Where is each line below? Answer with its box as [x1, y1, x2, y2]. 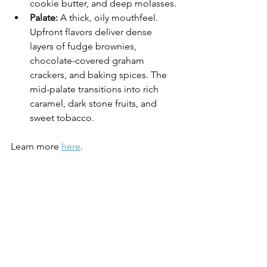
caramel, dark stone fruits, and [30, 97, 159, 109]
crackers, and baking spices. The [30, 69, 169, 80]
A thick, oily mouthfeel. [58, 11, 160, 23]
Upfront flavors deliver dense [30, 26, 154, 38]
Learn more [11, 140, 61, 152]
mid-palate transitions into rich [30, 83, 161, 95]
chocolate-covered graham [30, 54, 147, 66]
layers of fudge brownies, [30, 40, 139, 52]
